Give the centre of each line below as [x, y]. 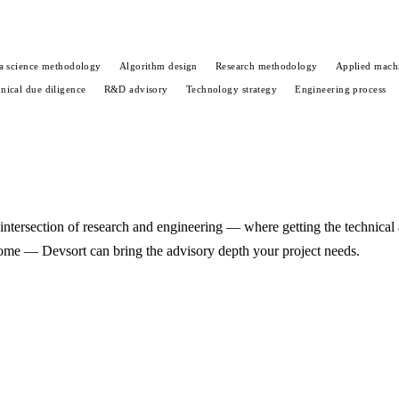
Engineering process [341, 89]
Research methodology [266, 66]
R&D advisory [136, 89]
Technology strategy [232, 89]
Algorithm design [158, 66]
